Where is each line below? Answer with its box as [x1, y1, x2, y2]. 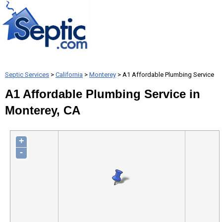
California [55, 71, 83, 78]
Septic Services [5, 71, 49, 78]
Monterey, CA [5, 104, 80, 117]
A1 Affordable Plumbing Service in [5, 87, 200, 101]
